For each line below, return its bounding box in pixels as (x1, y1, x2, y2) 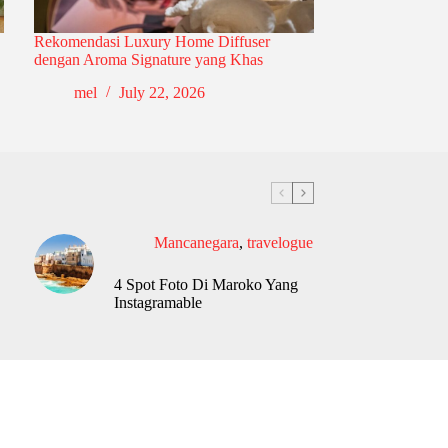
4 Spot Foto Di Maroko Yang (113, 276, 298, 294)
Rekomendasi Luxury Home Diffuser (33, 33, 270, 51)
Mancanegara (153, 234, 239, 252)
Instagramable (113, 294, 202, 312)
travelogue (246, 234, 313, 252)
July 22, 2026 (118, 84, 205, 102)
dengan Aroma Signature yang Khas (33, 51, 263, 69)
